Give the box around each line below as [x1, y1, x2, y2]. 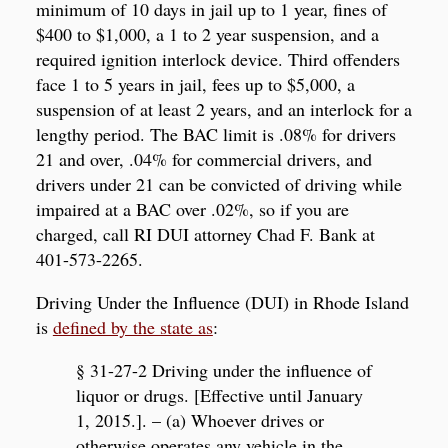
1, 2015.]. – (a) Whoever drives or [75, 407, 324, 432]
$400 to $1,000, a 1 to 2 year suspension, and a [35, 21, 379, 46]
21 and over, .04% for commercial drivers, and [35, 146, 372, 171]
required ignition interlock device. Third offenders [35, 46, 400, 71]
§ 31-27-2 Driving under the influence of [75, 357, 372, 382]
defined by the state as [52, 314, 213, 339]
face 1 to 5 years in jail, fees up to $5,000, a [35, 71, 355, 96]
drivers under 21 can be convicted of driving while [35, 171, 402, 196]
